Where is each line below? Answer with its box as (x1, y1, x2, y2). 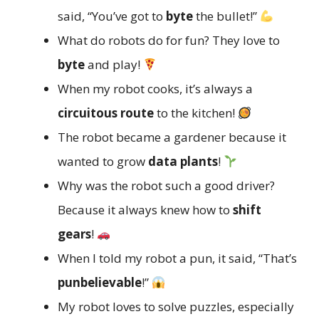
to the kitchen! (154, 105, 238, 122)
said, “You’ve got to (58, 8, 166, 25)
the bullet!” (193, 8, 260, 25)
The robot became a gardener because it (58, 129, 286, 146)
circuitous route (58, 105, 154, 122)
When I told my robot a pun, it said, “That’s (58, 250, 297, 267)
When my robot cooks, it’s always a (58, 80, 253, 98)
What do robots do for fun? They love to (58, 32, 280, 49)
